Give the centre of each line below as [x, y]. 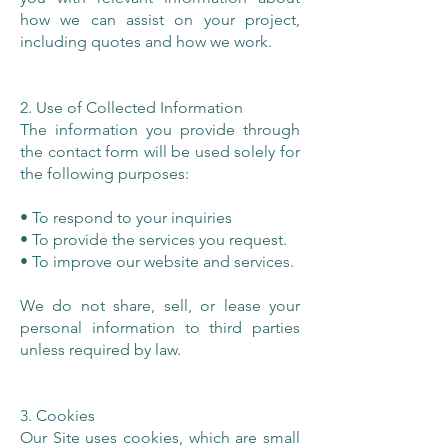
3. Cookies [57, 415]
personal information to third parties [160, 327]
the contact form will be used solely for [160, 151]
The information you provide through [160, 129]
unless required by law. [100, 349]
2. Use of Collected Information [131, 107]
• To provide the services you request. [153, 239]
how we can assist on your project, [160, 19]
